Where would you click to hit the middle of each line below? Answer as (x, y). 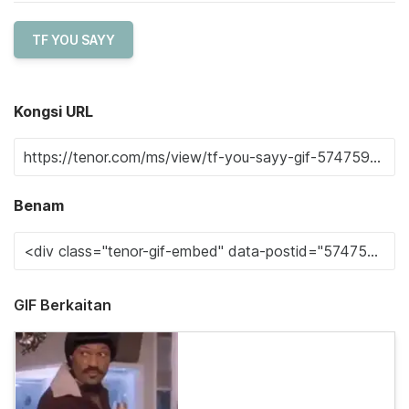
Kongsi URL (53, 111)
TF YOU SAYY (73, 40)
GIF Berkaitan (63, 305)
